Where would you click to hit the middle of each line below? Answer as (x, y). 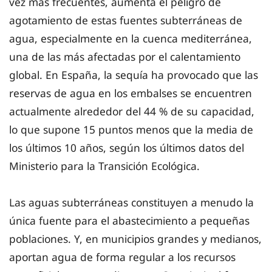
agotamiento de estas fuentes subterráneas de (126, 20)
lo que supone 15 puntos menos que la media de (131, 130)
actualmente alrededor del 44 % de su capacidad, (132, 111)
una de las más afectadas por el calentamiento (125, 57)
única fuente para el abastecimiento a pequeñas (129, 221)
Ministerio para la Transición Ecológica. (104, 166)
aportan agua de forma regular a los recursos (122, 257)
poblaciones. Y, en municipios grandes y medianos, (135, 239)
